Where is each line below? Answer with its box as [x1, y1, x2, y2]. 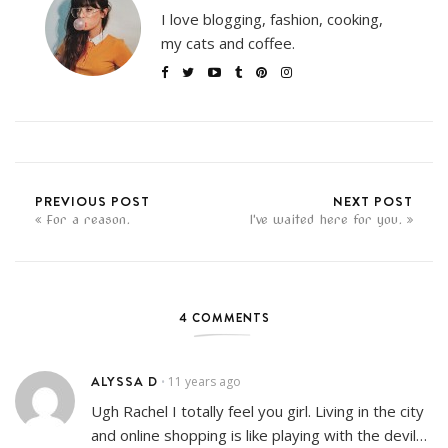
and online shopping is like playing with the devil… [91, 425, 427, 446]
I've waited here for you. [249, 212, 402, 228]
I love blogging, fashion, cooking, [161, 9, 383, 30]
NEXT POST [333, 192, 413, 211]
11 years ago [168, 373, 241, 391]
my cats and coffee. [161, 33, 295, 54]
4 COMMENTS [178, 309, 270, 327]
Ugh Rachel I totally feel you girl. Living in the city [91, 401, 424, 422]
